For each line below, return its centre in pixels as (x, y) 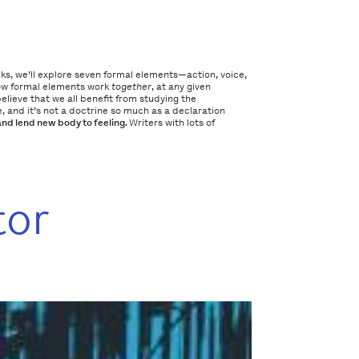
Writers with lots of (172, 123)
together (132, 87)
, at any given (182, 87)
